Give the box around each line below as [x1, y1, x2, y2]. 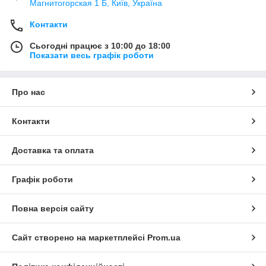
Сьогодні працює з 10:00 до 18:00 [30, 40, 170, 50]
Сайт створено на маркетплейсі [12, 232, 147, 242]
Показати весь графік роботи [30, 50, 154, 60]
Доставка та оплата [12, 145, 94, 155]
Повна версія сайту [12, 203, 94, 213]
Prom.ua [147, 232, 180, 242]
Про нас [12, 87, 45, 97]
